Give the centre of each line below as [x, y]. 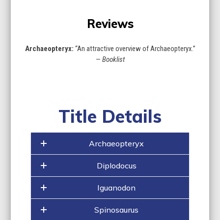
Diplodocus [116, 165]
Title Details [110, 116]
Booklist [113, 59]
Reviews [110, 23]
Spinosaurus [116, 209]
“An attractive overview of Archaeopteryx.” [134, 48]
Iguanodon [116, 187]
